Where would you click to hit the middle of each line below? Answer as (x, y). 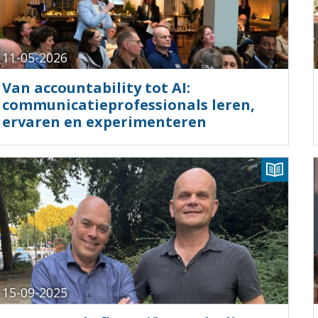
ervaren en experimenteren (104, 121)
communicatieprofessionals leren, (128, 104)
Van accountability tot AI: (96, 87)
